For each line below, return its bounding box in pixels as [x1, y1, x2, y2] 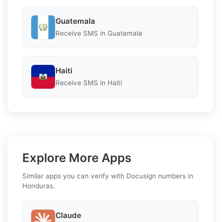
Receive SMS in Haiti [55, 79, 122, 87]
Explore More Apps [22, 150, 131, 165]
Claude [55, 211, 81, 221]
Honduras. [22, 181, 55, 190]
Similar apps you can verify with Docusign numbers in [22, 171, 193, 180]
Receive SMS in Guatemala [55, 29, 142, 38]
